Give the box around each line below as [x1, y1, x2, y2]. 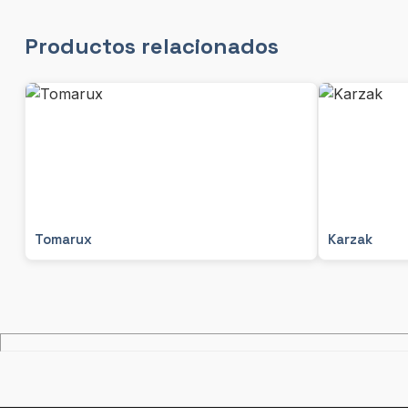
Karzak [328, 230, 373, 248]
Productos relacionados [24, 32, 279, 60]
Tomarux [34, 230, 92, 248]
